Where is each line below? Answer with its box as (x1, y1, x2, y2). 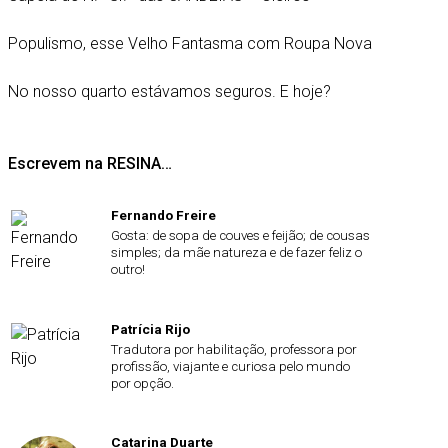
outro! (111, 262, 145, 278)
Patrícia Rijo (111, 320, 190, 337)
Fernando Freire (111, 207, 216, 224)
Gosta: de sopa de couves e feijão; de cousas (111, 228, 370, 244)
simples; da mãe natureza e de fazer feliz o (111, 245, 362, 261)
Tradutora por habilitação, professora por (111, 341, 357, 357)
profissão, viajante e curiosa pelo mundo (111, 358, 350, 374)
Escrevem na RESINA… (8, 154, 173, 173)
